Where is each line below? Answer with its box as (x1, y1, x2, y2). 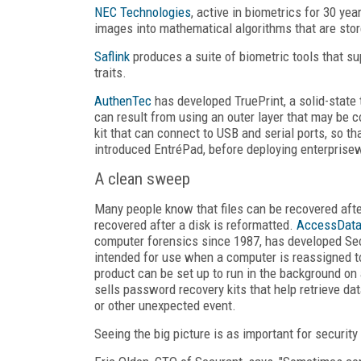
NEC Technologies (94, 3, 191, 20)
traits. (94, 64, 127, 81)
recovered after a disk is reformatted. (94, 216, 297, 233)
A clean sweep (94, 168, 190, 189)
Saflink (94, 48, 130, 64)
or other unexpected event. (94, 297, 236, 313)
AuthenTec (94, 92, 151, 109)
